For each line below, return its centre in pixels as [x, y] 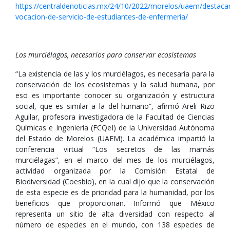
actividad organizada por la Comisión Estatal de [115, 171]
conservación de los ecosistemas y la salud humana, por [115, 84]
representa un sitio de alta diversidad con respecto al [115, 214]
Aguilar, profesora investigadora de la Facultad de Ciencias [115, 117]
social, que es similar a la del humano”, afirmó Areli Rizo [115, 106]
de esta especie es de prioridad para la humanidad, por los [115, 192]
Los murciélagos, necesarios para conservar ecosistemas [106, 55]
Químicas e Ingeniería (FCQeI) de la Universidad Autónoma [115, 128]
